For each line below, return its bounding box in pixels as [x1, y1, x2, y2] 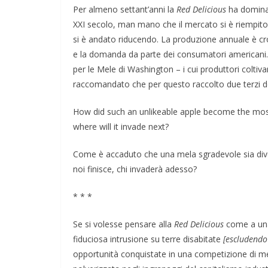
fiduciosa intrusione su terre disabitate [73, 233, 223, 245]
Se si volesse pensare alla [73, 218, 174, 230]
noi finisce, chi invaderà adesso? [73, 163, 197, 175]
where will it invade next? [73, 120, 169, 132]
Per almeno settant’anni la [73, 3, 176, 15]
